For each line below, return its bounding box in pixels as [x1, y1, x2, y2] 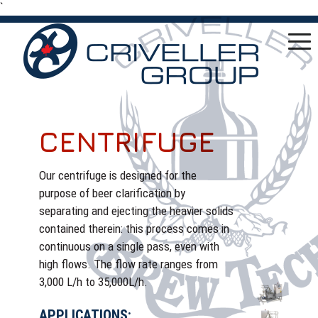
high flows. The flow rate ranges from [39, 257, 218, 271]
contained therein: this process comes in [39, 221, 229, 236]
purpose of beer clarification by [39, 186, 185, 200]
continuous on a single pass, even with [39, 239, 219, 253]
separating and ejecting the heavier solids [39, 204, 234, 218]
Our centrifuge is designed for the [39, 168, 197, 182]
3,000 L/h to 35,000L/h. [39, 275, 148, 289]
